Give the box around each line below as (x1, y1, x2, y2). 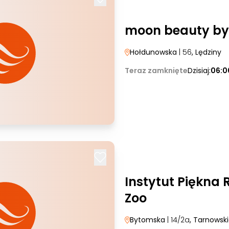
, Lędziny (192, 47, 221, 57)
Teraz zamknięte (125, 65, 188, 76)
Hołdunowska (130, 47, 177, 57)
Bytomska (130, 215, 167, 225)
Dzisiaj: (188, 65, 211, 76)
